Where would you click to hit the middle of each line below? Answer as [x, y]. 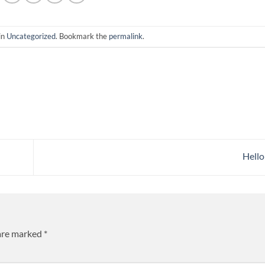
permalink [125, 36]
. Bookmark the [82, 36]
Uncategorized [31, 36]
